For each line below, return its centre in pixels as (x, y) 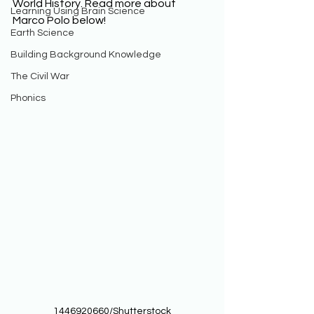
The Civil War (40, 76)
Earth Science (42, 33)
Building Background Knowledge (86, 55)
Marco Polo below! (60, 20)
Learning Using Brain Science (78, 11)
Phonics (28, 98)
